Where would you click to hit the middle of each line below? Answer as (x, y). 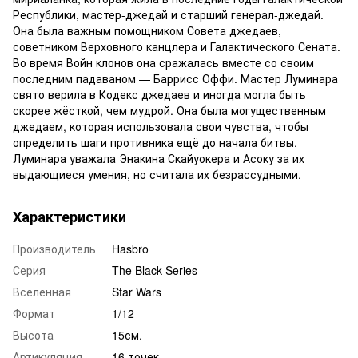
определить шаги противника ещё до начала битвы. (155, 142)
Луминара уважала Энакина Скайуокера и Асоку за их (159, 158)
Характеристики (70, 216)
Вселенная (42, 291)
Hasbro (130, 248)
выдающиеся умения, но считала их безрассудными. (157, 174)
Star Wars (137, 291)
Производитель (54, 248)
